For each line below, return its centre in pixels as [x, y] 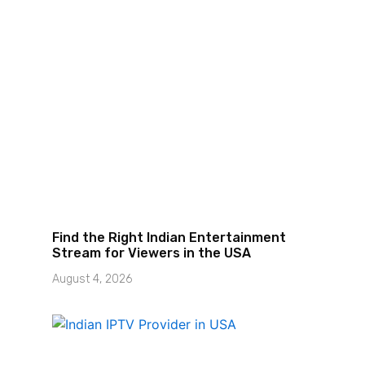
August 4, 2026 [92, 279]
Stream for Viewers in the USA [154, 253]
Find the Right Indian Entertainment [169, 237]
